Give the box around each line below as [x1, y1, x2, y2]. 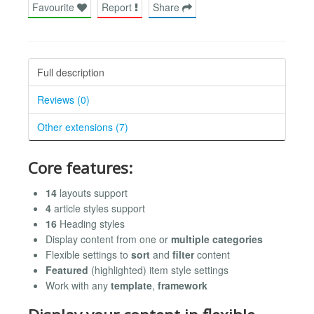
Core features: [28, 156, 132, 179]
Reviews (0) [37, 92, 90, 107]
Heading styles [57, 217, 125, 231]
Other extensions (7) [37, 119, 128, 134]
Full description [37, 64, 104, 79]
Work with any [46, 278, 111, 293]
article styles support [51, 201, 145, 216]
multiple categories [171, 232, 263, 247]
